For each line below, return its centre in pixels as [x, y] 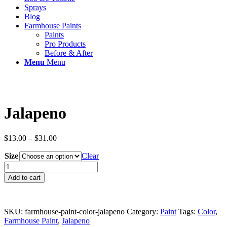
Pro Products [65, 44]
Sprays [35, 7]
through [69, 165]
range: [66, 146]
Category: [143, 211]
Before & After [69, 53]
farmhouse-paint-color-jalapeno [75, 211]
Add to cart [24, 177]
